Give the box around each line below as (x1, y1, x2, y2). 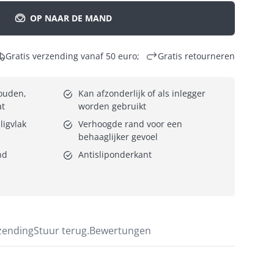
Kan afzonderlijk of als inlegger (78, 87, 206, 99)
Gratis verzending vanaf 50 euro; (5, 50, 139, 62)
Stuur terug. (62, 223, 89, 237)
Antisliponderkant (78, 148, 152, 160)
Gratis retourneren (158, 50, 235, 62)
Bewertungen (89, 223, 151, 237)
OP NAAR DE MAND (30, 12, 112, 24)
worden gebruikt (78, 100, 146, 112)
